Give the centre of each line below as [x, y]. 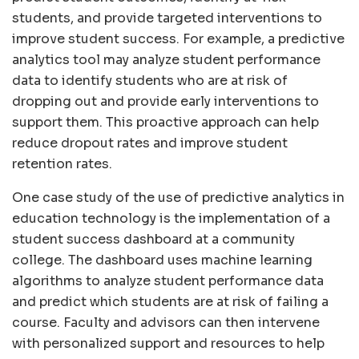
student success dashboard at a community [153, 240]
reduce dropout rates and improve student [150, 143]
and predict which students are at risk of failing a [170, 302]
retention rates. [62, 164]
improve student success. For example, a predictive [178, 39]
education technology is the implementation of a [171, 219]
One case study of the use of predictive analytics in [178, 198]
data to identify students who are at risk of [150, 81]
